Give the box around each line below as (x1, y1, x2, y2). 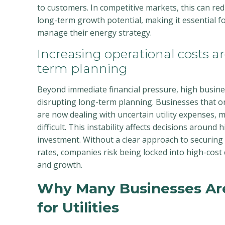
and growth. (37, 159, 82, 170)
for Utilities (37, 199, 119, 216)
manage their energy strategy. (37, 27, 152, 38)
